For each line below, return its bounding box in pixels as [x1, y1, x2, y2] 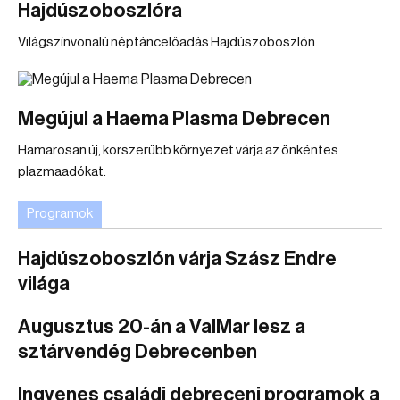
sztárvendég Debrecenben [18, 342, 257, 362]
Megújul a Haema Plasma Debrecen [18, 109, 330, 129]
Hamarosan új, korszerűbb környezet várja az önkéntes [18, 144, 338, 157]
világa [18, 274, 70, 294]
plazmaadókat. [18, 165, 106, 179]
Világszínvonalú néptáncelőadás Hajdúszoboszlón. [18, 36, 318, 49]
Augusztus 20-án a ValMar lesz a [18, 317, 305, 337]
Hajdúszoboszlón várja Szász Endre [18, 249, 337, 269]
